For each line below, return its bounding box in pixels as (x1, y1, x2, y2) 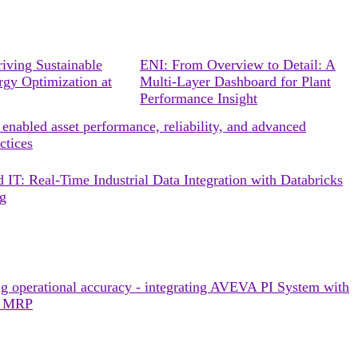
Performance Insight (140, 90, 257, 106)
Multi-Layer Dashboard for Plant (140, 74, 331, 89)
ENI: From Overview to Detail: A (140, 57, 336, 73)
